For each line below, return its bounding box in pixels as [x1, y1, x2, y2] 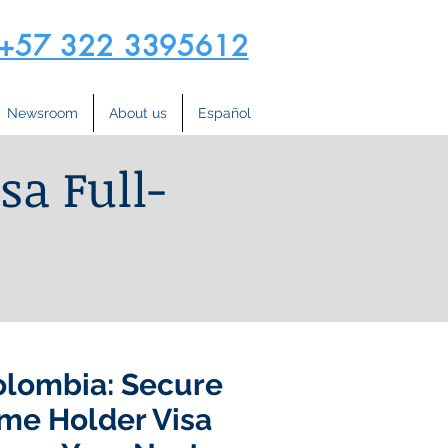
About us [109, 105, 167, 121]
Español [198, 105, 251, 121]
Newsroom [7, 105, 78, 121]
